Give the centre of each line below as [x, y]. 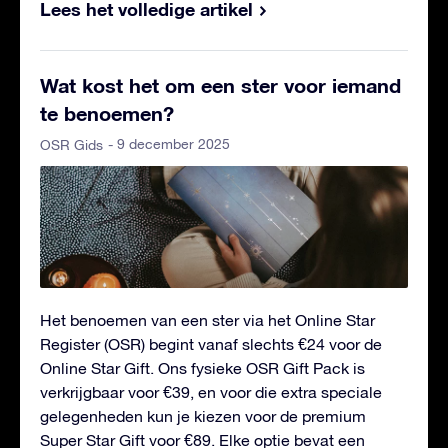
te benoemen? [107, 113]
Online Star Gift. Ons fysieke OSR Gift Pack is [202, 367]
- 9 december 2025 [169, 144]
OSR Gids [71, 145]
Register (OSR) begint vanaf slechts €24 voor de [211, 343]
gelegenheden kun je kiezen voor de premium [203, 415]
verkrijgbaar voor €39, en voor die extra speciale [211, 391]
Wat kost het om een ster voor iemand [220, 85]
